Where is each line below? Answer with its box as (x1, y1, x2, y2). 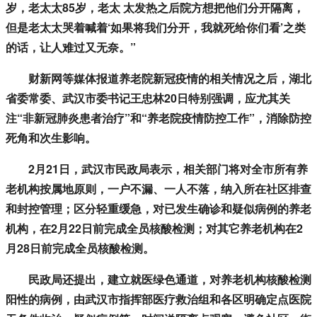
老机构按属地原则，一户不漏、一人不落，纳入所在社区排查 (6, 180, 311, 197)
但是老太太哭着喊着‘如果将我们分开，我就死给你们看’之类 (6, 19, 306, 36)
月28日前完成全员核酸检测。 (6, 240, 154, 257)
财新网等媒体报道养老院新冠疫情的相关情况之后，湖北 (6, 70, 311, 87)
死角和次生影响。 (6, 129, 96, 146)
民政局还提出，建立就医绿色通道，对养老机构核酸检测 (6, 271, 311, 288)
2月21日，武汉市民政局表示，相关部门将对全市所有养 (6, 161, 308, 178)
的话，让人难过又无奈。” (6, 39, 136, 56)
